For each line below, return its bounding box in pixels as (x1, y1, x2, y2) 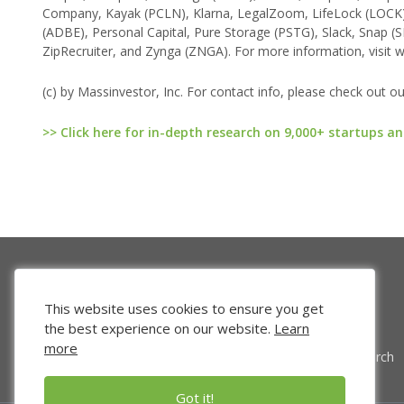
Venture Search (305, 348, 394, 366)
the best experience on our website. (44, 319, 274, 337)
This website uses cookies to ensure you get (44, 299, 324, 317)
